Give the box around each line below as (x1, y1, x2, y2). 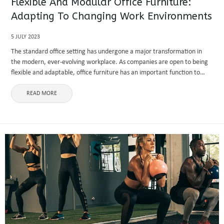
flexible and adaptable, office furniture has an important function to (11, 69, 200, 76)
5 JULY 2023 (11, 34, 40, 40)
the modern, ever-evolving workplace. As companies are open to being (11, 58, 208, 66)
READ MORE (26, 90, 57, 96)
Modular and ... (11, 90, 55, 97)
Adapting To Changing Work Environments (11, 10, 212, 22)
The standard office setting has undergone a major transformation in (11, 48, 202, 55)
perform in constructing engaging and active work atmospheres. (11, 79, 191, 87)
